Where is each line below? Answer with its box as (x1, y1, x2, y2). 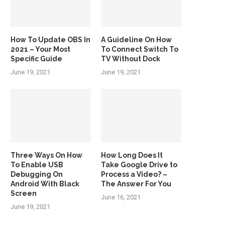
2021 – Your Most (11, 45, 70, 53)
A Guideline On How (101, 35, 172, 44)
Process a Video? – (101, 170, 168, 178)
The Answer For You (101, 179, 172, 188)
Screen (11, 189, 37, 197)
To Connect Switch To (101, 45, 179, 53)
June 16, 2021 (101, 193, 141, 201)
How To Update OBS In (11, 35, 90, 44)
